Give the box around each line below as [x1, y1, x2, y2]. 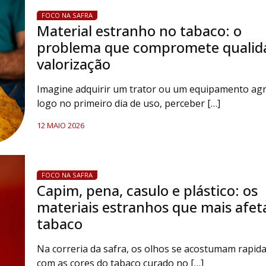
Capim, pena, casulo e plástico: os [36, 180, 258, 200]
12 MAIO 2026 [36, 120, 84, 131]
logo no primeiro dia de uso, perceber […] [36, 97, 220, 110]
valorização [36, 54, 110, 74]
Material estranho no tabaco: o [36, 21, 242, 40]
